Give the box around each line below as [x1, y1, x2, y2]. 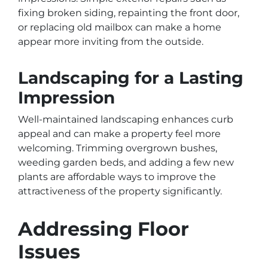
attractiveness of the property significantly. [18, 185, 222, 197]
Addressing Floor [18, 217, 189, 241]
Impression [18, 87, 115, 108]
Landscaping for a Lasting [18, 68, 243, 89]
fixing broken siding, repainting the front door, [18, 7, 239, 19]
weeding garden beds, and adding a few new [18, 157, 234, 169]
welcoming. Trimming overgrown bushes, [18, 142, 217, 154]
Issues [18, 240, 80, 264]
